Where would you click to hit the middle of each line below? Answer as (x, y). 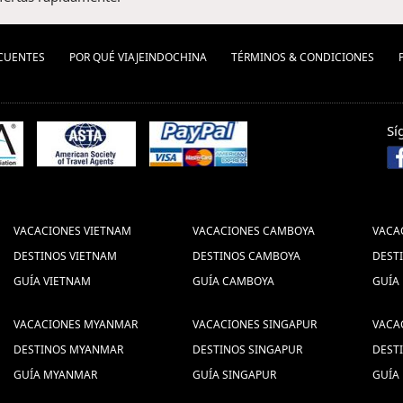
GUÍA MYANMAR (56, 375)
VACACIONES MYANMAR (76, 324)
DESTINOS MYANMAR (69, 349)
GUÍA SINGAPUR (235, 375)
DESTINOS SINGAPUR (248, 349)
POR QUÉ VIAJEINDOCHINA (138, 57)
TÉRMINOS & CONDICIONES (303, 57)
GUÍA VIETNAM (53, 281)
